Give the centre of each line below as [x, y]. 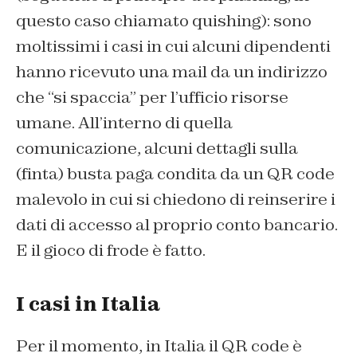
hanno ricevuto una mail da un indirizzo [172, 72]
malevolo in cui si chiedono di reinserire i [176, 200]
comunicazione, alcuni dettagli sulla [157, 149]
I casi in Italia [88, 304]
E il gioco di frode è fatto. [111, 251]
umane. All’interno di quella [124, 123]
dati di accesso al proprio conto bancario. [177, 225]
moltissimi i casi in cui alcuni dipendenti [173, 47]
